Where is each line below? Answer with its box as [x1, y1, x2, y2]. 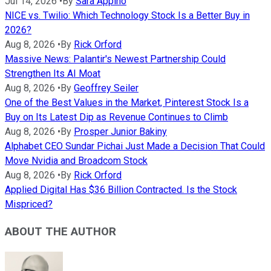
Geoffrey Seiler [74, 82, 139, 94]
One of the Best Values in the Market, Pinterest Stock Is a [5, 97, 249, 109]
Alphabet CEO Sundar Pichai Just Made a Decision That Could [5, 140, 265, 152]
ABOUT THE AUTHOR [5, 224, 116, 238]
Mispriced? [5, 198, 53, 211]
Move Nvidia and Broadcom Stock [5, 155, 148, 167]
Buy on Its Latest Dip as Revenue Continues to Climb [5, 111, 228, 123]
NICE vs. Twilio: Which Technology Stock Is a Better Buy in [5, 10, 250, 22]
